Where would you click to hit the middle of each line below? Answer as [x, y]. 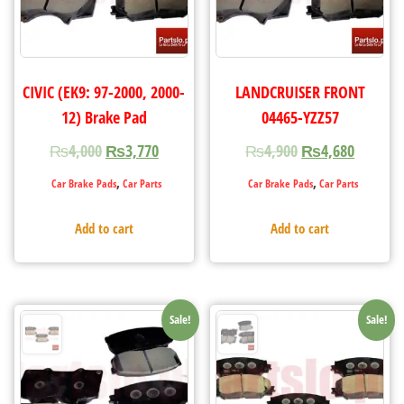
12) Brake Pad [104, 117]
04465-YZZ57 [300, 117]
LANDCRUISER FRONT [300, 92]
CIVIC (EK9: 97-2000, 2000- [104, 92]
